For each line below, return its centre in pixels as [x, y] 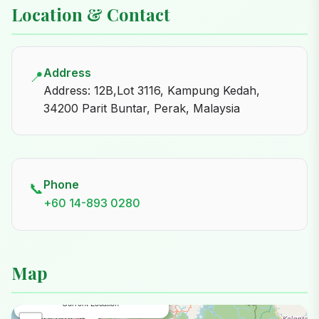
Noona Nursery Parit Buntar [90, 291]
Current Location [90, 303]
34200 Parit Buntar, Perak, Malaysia [142, 108]
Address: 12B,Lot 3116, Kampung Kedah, [152, 90]
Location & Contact [91, 14]
